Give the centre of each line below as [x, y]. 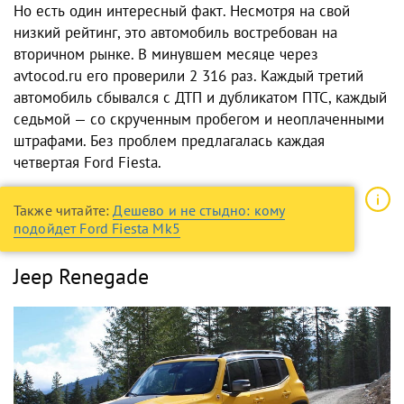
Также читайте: [64, 211]
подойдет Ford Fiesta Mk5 [97, 229]
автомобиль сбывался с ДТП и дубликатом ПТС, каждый [200, 98]
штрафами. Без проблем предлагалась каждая [169, 141]
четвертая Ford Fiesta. [87, 163]
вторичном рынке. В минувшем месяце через [166, 55]
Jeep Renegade [81, 277]
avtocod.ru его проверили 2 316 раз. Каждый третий [188, 76]
